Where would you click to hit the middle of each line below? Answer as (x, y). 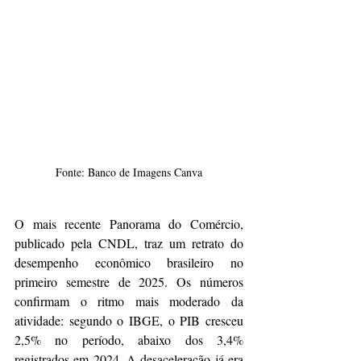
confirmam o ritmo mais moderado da (129, 301)
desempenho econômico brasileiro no (129, 263)
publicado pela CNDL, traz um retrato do (129, 243)
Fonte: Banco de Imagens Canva (129, 172)
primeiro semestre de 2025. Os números (129, 282)
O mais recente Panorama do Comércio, (129, 224)
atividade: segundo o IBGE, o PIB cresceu (129, 321)
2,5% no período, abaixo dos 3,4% (129, 340)
